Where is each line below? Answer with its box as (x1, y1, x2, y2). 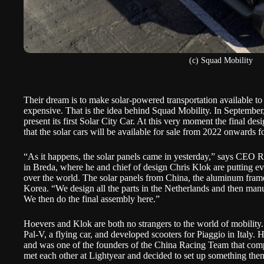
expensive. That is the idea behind (24, 105, 152, 115)
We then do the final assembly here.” (24, 194, 160, 204)
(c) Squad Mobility (189, 56, 253, 65)
